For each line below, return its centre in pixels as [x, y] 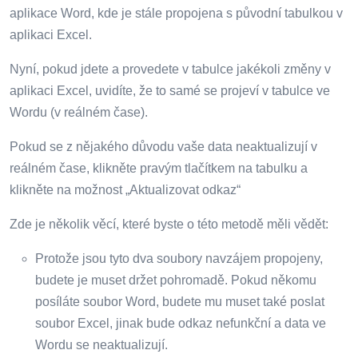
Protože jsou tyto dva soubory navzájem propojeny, [179, 258]
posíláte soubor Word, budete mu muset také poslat [180, 301]
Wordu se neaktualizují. [101, 344]
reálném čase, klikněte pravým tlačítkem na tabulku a [159, 168]
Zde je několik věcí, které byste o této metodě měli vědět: [169, 224]
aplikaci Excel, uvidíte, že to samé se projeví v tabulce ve [170, 90]
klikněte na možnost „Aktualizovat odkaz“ [125, 189]
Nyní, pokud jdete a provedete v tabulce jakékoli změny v [170, 69]
